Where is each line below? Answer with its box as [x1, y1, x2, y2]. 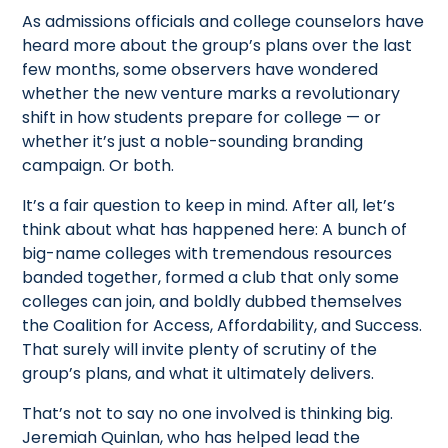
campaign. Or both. [22, 153, 175, 177]
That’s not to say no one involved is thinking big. [22, 401, 394, 425]
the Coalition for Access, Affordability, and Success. [22, 313, 423, 337]
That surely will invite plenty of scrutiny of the [22, 337, 378, 361]
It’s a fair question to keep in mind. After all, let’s [22, 193, 396, 217]
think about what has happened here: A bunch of [22, 217, 408, 241]
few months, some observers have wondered [22, 57, 379, 81]
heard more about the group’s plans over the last [22, 33, 413, 57]
